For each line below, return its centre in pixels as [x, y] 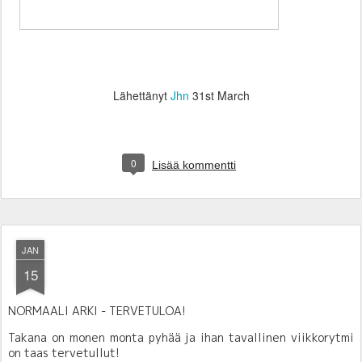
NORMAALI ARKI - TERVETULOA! [97, 310]
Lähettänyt [141, 95]
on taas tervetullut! [64, 352]
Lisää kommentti [194, 164]
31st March [221, 95]
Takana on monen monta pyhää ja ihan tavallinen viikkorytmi [181, 337]
